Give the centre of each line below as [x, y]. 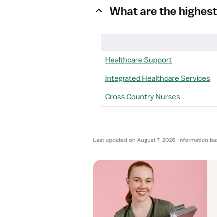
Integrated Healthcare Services [158, 78]
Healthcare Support [139, 60]
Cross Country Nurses [143, 97]
